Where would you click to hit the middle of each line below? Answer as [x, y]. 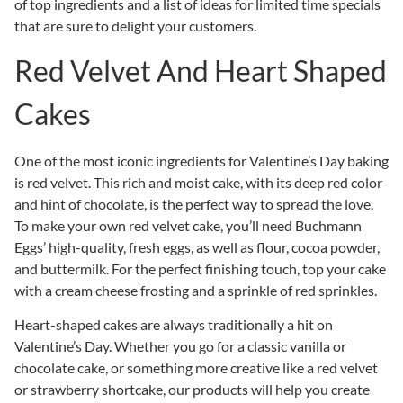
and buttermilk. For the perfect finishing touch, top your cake [200, 269]
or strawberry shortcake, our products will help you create [192, 390]
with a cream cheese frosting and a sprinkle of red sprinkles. [196, 291]
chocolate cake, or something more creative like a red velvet [196, 368]
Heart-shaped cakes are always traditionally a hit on [174, 325]
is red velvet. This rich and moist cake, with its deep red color [198, 183]
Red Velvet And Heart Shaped [201, 71]
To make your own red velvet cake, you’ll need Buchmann [188, 226]
